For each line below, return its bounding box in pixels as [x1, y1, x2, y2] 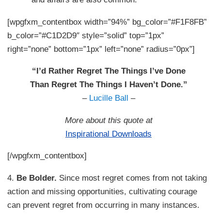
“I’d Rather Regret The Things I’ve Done [31, 66, 186, 76]
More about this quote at [64, 115, 153, 125]
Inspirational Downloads [65, 128, 152, 139]
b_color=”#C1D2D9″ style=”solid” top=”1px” [7, 30, 165, 40]
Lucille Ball [89, 93, 128, 103]
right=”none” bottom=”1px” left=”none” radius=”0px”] [7, 44, 195, 54]
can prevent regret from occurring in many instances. [7, 200, 200, 210]
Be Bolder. [16, 172, 57, 183]
